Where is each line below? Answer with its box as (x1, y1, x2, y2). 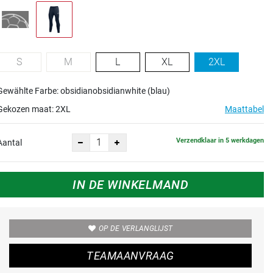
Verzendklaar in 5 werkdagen (176, 136, 264, 145)
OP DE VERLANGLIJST (98, 224, 173, 233)
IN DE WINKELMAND (73, 177, 188, 192)
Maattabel (225, 104, 264, 114)
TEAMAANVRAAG (87, 249, 174, 262)
